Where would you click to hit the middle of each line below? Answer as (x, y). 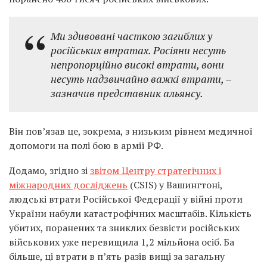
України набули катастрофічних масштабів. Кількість (130, 213)
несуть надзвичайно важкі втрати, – (141, 79)
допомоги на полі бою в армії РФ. (86, 145)
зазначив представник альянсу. (127, 93)
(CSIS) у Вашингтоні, (175, 185)
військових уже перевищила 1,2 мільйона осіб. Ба (122, 242)
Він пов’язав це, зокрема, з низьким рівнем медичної (131, 131)
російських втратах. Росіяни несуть (138, 50)
